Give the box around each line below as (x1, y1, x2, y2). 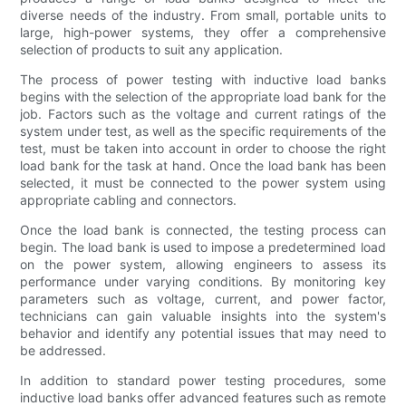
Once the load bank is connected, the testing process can (20, 222, 386, 238)
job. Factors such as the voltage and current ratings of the (20, 106, 386, 122)
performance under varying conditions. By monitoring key (20, 274, 386, 290)
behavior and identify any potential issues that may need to (20, 325, 386, 342)
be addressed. (20, 343, 107, 359)
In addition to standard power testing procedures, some (20, 372, 386, 389)
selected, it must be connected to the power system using (20, 175, 386, 191)
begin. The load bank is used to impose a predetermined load (20, 239, 386, 256)
